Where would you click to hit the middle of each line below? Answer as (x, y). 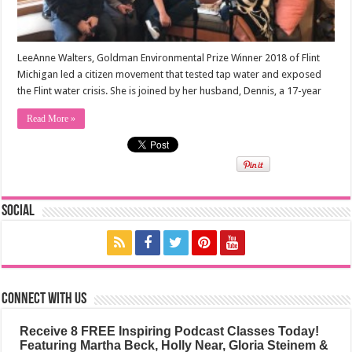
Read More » (51, 118)
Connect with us (44, 299)
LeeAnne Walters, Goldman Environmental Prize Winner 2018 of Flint (169, 57)
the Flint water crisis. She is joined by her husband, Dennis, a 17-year (170, 90)
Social (18, 211)
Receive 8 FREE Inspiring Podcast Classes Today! (169, 331)
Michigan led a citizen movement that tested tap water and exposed (170, 74)
